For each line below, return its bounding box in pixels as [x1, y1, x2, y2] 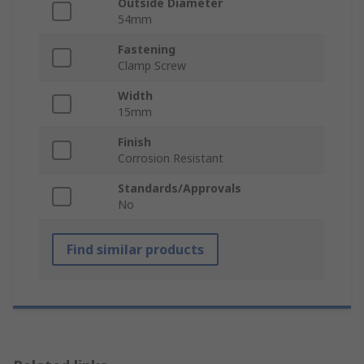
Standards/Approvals [118, 180, 241, 197]
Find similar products [67, 240, 204, 259]
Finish [118, 134, 151, 150]
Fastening [118, 41, 175, 58]
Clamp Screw [118, 58, 186, 74]
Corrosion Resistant [118, 150, 223, 167]
